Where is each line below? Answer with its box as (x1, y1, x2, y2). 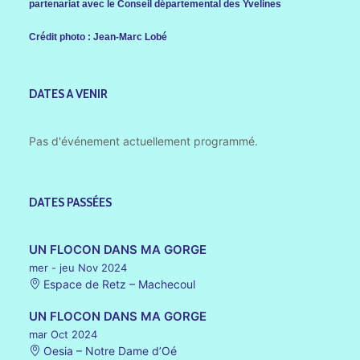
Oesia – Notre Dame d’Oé (40, 344, 177, 358)
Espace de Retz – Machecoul (40, 277, 195, 291)
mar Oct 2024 (29, 328, 97, 341)
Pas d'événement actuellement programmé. (29, 134, 258, 148)
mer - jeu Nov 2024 (29, 261, 127, 274)
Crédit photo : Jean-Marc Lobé (29, 31, 167, 43)
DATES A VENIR (29, 87, 108, 101)
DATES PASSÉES (29, 195, 112, 210)
